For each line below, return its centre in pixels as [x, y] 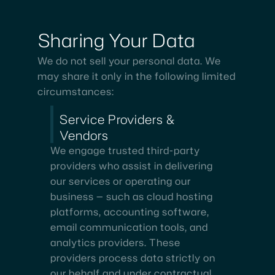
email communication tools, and [129, 227]
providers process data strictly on [133, 258]
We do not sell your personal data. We [129, 60]
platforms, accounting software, [130, 211]
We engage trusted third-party [125, 150]
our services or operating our [121, 181]
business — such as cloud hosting [132, 196]
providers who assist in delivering [132, 165]
